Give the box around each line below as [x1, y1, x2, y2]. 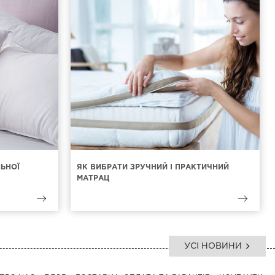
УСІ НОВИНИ [184, 242, 244, 250]
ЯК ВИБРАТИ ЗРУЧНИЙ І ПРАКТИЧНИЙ [76, 164, 229, 171]
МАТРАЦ [76, 175, 109, 182]
